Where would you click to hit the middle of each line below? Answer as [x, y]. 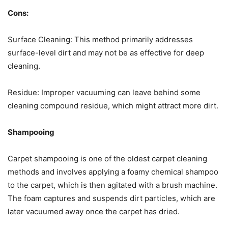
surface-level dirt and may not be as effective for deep [106, 52]
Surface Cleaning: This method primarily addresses [100, 39]
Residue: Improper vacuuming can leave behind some [104, 92]
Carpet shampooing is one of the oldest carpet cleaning [107, 158]
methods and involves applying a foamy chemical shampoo [113, 172]
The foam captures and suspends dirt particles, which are [111, 198]
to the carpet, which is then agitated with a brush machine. [112, 185]
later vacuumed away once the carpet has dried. [94, 211]
